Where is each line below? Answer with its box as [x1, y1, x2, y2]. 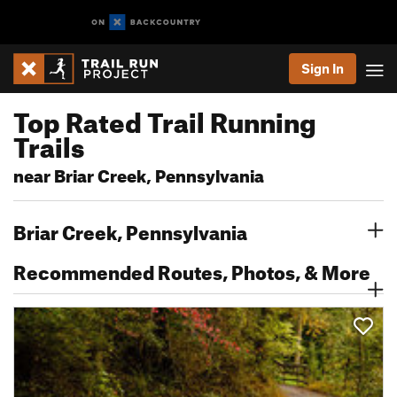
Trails [13, 121, 84, 164]
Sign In [301, 60, 344, 76]
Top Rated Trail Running [13, 97, 316, 139]
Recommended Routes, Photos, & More [13, 253, 370, 284]
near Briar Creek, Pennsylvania [13, 160, 264, 187]
